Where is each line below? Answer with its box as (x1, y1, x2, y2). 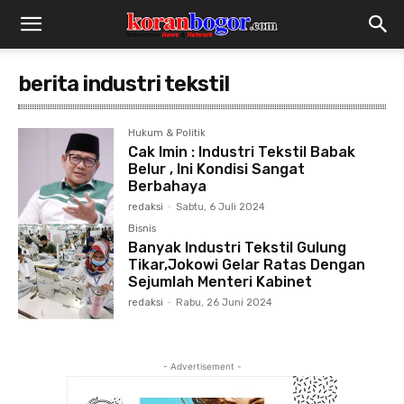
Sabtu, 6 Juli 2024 (176, 201, 266, 213)
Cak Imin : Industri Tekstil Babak (128, 143, 356, 161)
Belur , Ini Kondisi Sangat (128, 161, 306, 178)
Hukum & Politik (128, 127, 207, 139)
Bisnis (128, 223, 157, 235)
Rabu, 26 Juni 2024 (176, 297, 273, 309)
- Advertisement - (162, 361, 242, 372)
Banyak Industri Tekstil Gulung (128, 239, 347, 257)
